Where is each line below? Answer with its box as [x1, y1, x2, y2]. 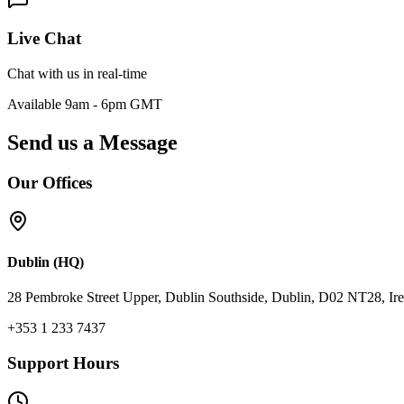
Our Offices [7, 172, 92, 192]
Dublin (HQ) [7, 253, 84, 270]
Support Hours [7, 353, 119, 372]
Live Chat [7, 29, 81, 49]
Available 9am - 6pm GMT [7, 96, 162, 113]
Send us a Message [7, 131, 178, 155]
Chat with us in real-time [7, 66, 147, 82]
